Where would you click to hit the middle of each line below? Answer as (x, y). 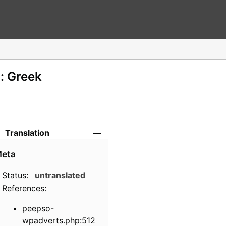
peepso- (38, 209)
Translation (27, 133)
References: (24, 188)
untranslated (60, 175)
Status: (15, 175)
